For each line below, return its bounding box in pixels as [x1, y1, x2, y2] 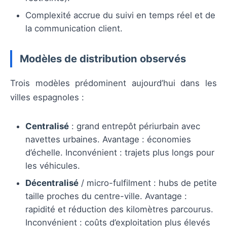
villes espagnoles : [10, 92, 84, 103]
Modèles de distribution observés [20, 52, 186, 65]
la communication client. [25, 23, 123, 34]
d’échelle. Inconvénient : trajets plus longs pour [25, 147, 214, 158]
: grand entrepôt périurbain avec [69, 121, 200, 132]
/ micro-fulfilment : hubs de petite [79, 178, 217, 188]
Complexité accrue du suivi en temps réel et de [25, 10, 215, 21]
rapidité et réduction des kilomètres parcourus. [25, 204, 213, 215]
